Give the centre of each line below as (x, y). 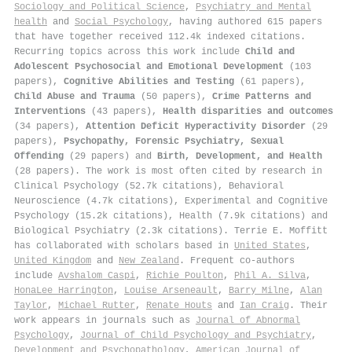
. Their (308, 305)
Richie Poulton (185, 275)
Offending (39, 156)
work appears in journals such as (105, 320)
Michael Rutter (97, 305)
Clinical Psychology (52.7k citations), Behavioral (149, 186)
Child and (270, 51)
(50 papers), (174, 96)
